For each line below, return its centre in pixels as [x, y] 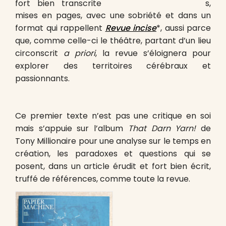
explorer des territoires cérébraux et [113, 66]
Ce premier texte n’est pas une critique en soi [113, 116]
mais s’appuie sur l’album [72, 129]
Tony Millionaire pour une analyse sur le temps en [113, 141]
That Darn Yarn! [162, 129]
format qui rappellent [60, 28]
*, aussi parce [184, 28]
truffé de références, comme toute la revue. [103, 179]
